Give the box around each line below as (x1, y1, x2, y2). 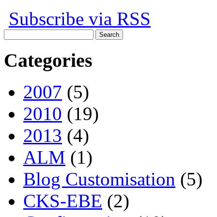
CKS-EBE (23, 190, 102, 211)
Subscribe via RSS (9, 8, 151, 30)
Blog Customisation (23, 168, 175, 189)
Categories (4, 49, 93, 71)
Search (3, 29, 24, 38)
